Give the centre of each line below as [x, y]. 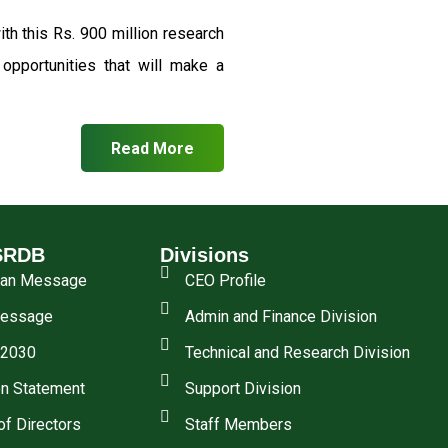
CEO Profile [226, 281]
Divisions [205, 255]
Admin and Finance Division [281, 317]
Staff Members [239, 425]
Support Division [243, 389]
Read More [152, 148]
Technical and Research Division [298, 353]
